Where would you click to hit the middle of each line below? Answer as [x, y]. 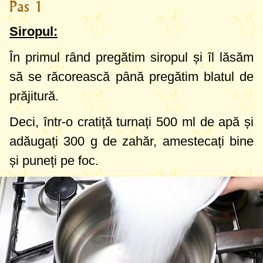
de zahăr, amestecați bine [176, 141]
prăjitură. [34, 96]
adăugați [37, 141]
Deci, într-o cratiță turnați [83, 122]
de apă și [224, 122]
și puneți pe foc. [54, 160]
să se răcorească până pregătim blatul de [131, 76]
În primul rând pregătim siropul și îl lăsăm [131, 57]
